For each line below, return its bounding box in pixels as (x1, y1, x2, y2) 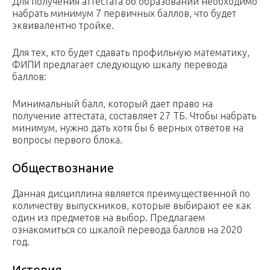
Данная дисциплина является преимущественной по (12, 188, 250, 199)
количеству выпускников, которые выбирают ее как (12, 200, 251, 212)
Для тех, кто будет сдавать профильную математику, (12, 47, 250, 58)
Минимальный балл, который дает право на (12, 98, 213, 110)
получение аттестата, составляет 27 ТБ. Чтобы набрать (12, 110, 256, 122)
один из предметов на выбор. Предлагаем (12, 212, 205, 224)
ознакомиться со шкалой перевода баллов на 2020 (12, 224, 242, 236)
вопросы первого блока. (12, 134, 122, 146)
